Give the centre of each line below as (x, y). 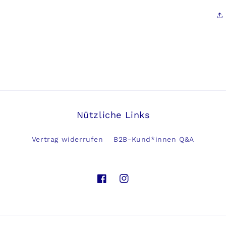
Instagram (138, 184)
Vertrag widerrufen (67, 139)
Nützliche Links (113, 115)
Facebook (115, 184)
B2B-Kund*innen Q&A (154, 139)
